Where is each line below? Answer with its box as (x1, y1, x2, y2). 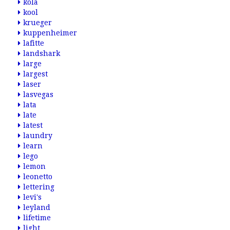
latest (23, 121, 43, 129)
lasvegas (23, 90, 53, 99)
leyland (23, 203, 50, 212)
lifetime (23, 214, 51, 222)
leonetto (23, 172, 52, 181)
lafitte (23, 39, 44, 47)
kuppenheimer (23, 29, 77, 37)
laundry (23, 131, 52, 140)
